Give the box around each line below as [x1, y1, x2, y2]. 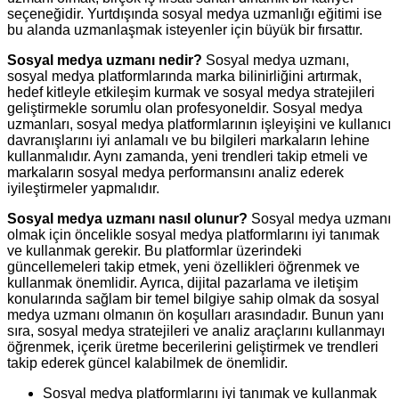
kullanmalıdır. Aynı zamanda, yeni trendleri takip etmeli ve [7, 149, 368, 165]
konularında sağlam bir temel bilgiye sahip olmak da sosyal [7, 291, 379, 307]
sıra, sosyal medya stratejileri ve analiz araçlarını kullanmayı [7, 323, 385, 339]
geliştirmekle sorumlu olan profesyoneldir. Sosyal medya [7, 101, 362, 117]
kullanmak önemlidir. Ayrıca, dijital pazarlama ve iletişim [7, 275, 358, 291]
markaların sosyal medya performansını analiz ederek [7, 165, 344, 181]
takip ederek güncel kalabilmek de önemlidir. [7, 355, 288, 371]
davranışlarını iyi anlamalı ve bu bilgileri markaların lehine [7, 133, 370, 149]
